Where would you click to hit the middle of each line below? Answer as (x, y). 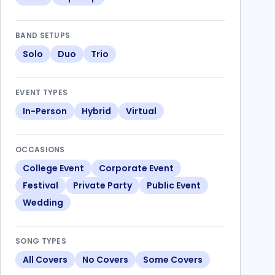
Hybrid (96, 111)
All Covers (45, 260)
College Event (53, 168)
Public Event (174, 185)
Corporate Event (136, 168)
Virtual (141, 111)
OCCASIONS (40, 149)
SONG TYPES (41, 241)
